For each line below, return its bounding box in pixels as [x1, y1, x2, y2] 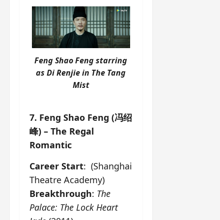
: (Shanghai [83, 160, 132, 172]
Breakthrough [29, 187, 92, 199]
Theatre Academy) [29, 173, 105, 186]
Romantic [29, 138, 72, 151]
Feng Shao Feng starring [34, 55, 128, 66]
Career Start [29, 160, 83, 172]
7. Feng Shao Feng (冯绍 [29, 111, 132, 123]
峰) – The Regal [29, 125, 94, 137]
